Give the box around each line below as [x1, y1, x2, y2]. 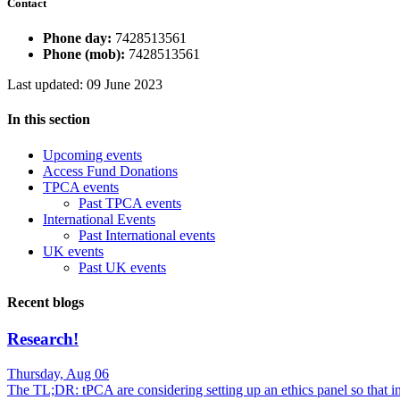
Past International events [79, 227, 215, 243]
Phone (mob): [43, 46, 129, 62]
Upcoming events [43, 146, 142, 162]
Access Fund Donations [43, 162, 178, 179]
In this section [7, 112, 90, 128]
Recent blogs [7, 295, 84, 311]
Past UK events [79, 259, 166, 275]
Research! [7, 329, 79, 349]
